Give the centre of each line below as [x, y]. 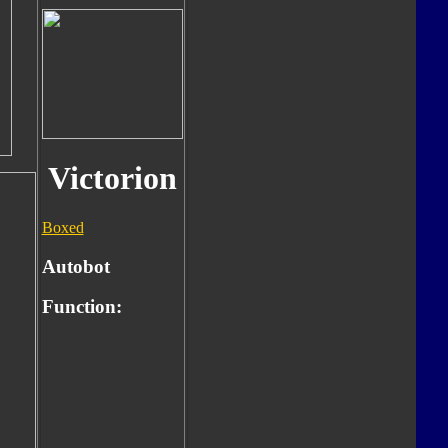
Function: [81, 307]
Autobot [75, 266]
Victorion [112, 178]
